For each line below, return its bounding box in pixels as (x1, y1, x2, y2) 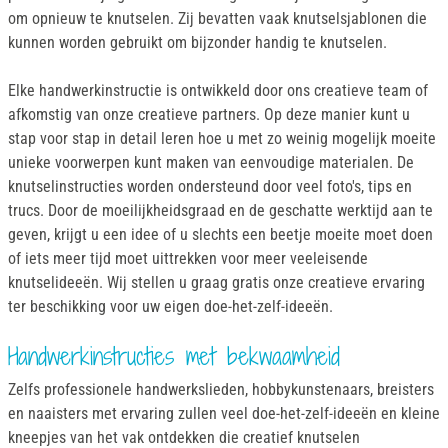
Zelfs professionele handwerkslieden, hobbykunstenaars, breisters (8, 380, 434, 400)
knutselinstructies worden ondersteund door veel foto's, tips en (8, 176, 412, 196)
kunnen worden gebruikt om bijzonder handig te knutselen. (8, 32, 387, 52)
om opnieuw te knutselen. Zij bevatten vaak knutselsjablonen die (8, 8, 427, 28)
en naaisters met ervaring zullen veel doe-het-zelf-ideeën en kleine (8, 404, 440, 424)
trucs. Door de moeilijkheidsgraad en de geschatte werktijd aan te (8, 200, 433, 220)
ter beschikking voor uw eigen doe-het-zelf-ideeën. (8, 296, 333, 316)
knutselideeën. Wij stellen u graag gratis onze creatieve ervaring (8, 272, 425, 292)
